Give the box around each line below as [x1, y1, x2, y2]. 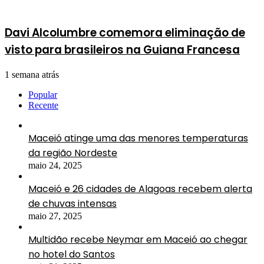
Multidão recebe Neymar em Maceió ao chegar [28, 232, 247, 246]
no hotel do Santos [28, 247, 115, 261]
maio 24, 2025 [28, 160, 82, 170]
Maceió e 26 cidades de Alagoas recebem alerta [28, 181, 252, 196]
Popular [28, 89, 57, 100]
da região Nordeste [28, 146, 117, 160]
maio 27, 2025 [28, 210, 82, 221]
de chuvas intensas [28, 196, 117, 210]
